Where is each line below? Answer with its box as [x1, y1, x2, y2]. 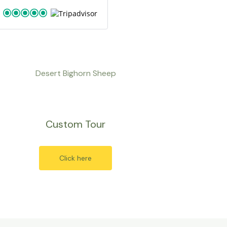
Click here [59, 154, 92, 163]
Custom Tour [46, 118, 106, 131]
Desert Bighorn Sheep [35, 68, 116, 79]
